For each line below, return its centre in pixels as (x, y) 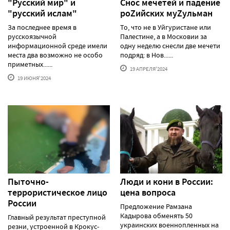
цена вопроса (148, 192)
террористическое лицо (57, 192)
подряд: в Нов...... (147, 55)
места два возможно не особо (55, 55)
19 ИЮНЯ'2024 (34, 78)
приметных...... (30, 64)
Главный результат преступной (57, 217)
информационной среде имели (57, 45)
